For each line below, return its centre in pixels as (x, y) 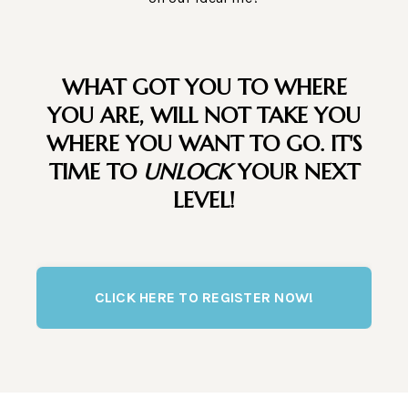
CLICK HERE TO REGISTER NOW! (204, 298)
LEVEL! (204, 201)
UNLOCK (187, 173)
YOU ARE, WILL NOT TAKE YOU (204, 116)
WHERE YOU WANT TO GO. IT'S (204, 144)
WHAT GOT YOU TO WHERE (204, 88)
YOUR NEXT (295, 173)
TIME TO (96, 173)
